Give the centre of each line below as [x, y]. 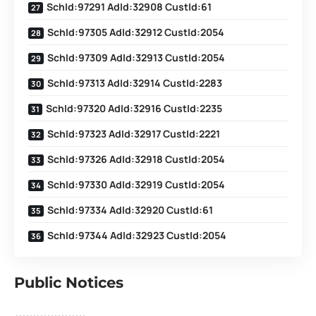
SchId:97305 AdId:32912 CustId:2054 [136, 32]
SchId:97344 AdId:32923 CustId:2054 [137, 235]
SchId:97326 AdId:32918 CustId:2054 [136, 159]
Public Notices [69, 282]
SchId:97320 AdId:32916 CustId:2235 [134, 108]
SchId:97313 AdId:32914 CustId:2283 [135, 83]
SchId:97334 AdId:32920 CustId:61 [130, 210]
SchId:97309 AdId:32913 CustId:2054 [136, 57]
